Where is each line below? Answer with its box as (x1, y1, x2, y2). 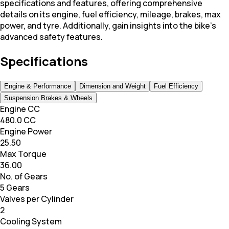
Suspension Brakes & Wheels (4, 94, 93, 102)
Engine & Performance (4, 82, 71, 90)
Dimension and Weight (79, 82, 146, 90)
